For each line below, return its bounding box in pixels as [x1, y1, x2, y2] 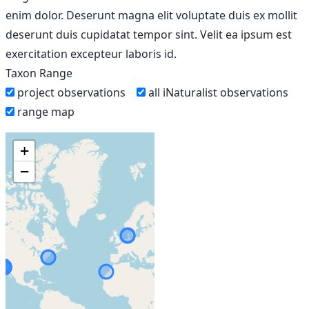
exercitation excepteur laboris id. [6, 46, 177, 61]
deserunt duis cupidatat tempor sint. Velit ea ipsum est [6, 27, 292, 42]
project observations [17, 85, 126, 100]
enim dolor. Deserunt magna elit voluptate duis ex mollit [6, 8, 297, 23]
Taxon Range [6, 66, 72, 81]
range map [17, 104, 74, 119]
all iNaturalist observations [148, 85, 288, 100]
